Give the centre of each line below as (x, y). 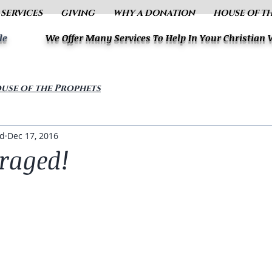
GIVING (78, 13)
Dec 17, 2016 (33, 135)
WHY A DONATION (154, 13)
